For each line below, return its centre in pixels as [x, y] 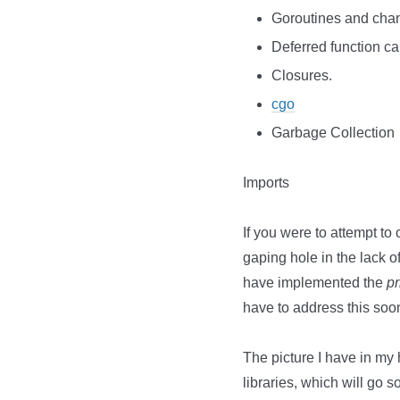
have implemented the [315, 283]
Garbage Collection [333, 133]
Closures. [302, 75]
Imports [266, 183]
